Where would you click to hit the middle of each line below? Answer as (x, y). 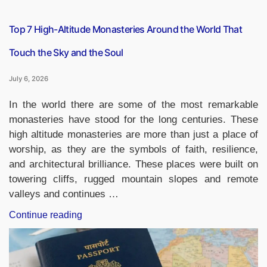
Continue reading (46, 215)
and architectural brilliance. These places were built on (133, 164)
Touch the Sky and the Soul (66, 52)
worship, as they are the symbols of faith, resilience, (133, 149)
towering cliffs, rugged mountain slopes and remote (133, 179)
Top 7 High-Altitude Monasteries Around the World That (126, 29)
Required (101, 13)
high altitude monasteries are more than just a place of (133, 134)
